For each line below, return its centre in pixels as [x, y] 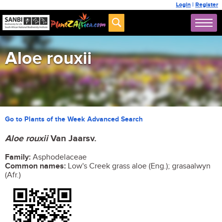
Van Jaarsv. [74, 139]
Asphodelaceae [59, 157]
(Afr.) [13, 175]
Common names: [35, 166]
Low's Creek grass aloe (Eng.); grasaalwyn [138, 166]
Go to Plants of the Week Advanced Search [74, 119]
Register [207, 5]
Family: [18, 157]
